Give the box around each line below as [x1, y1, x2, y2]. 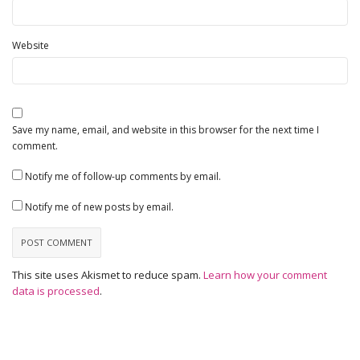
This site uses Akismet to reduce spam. [12, 268, 203, 283]
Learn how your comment [203, 268, 327, 283]
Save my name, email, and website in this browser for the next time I [12, 123, 319, 137]
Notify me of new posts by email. [25, 200, 174, 215]
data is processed [12, 284, 100, 299]
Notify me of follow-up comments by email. [25, 170, 221, 184]
